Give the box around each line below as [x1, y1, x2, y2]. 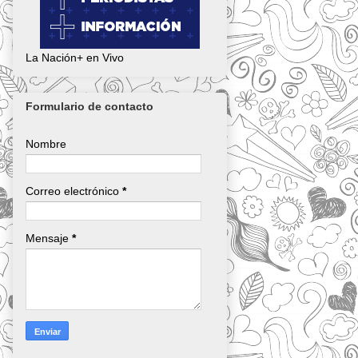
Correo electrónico [26, 185, 122, 198]
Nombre [26, 137, 66, 151]
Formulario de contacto [26, 100, 153, 113]
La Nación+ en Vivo [26, 50, 124, 64]
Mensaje [26, 232, 72, 245]
